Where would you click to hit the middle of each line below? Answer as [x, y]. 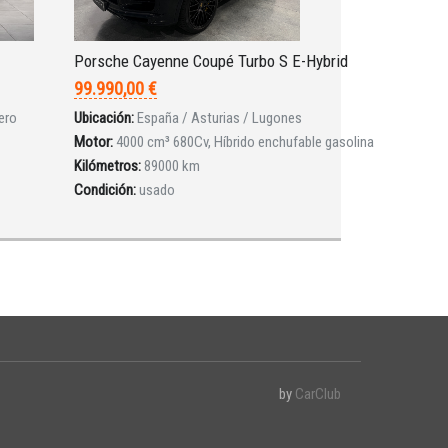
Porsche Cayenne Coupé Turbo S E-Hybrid [211, 61]
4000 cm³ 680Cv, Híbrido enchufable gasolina [245, 142]
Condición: [105, 190]
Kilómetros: [108, 166]
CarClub [318, 394]
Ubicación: [104, 118]
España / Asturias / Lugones [220, 118]
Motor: [94, 142]
